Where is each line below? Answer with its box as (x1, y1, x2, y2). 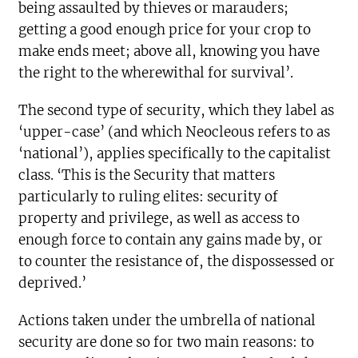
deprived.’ (18, 274, 87, 292)
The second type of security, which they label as (18, 101, 335, 120)
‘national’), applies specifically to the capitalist (18, 145, 332, 163)
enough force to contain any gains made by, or (18, 231, 324, 249)
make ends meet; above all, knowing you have (18, 42, 320, 61)
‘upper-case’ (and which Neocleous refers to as (18, 123, 331, 141)
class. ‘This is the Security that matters (18, 166, 276, 185)
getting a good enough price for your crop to (18, 21, 312, 39)
